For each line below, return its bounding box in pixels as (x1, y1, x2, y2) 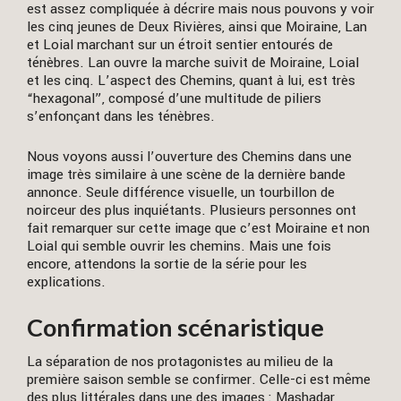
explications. (27, 272, 106, 293)
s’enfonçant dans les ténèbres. (27, 106, 215, 126)
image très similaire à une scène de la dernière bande (27, 165, 346, 185)
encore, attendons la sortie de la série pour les (27, 254, 307, 275)
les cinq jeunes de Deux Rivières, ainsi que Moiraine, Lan (27, 16, 367, 37)
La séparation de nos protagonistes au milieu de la (27, 351, 333, 371)
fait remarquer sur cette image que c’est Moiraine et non (27, 218, 370, 239)
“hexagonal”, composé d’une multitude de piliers (27, 88, 321, 108)
